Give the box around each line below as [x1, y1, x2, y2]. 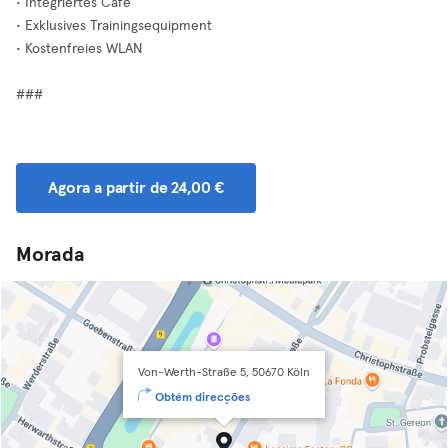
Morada [16, 245, 85, 265]
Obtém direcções [155, 392, 250, 404]
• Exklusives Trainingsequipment [16, 19, 212, 33]
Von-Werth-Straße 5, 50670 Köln [138, 367, 310, 379]
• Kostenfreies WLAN [16, 42, 142, 56]
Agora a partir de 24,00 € [48, 180, 225, 196]
